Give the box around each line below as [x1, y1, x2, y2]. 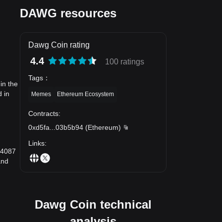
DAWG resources [20, 6, 116, 20]
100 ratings [105, 57, 144, 66]
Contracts [28, 109, 58, 117]
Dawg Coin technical [35, 197, 152, 211]
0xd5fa [28, 123, 50, 131]
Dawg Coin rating [28, 41, 90, 49]
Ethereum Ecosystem [57, 90, 114, 98]
